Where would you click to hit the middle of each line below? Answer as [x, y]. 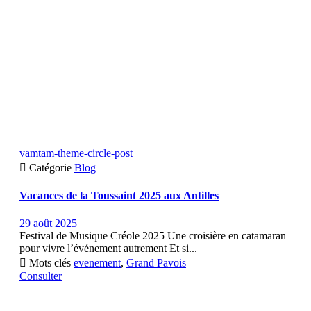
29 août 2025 [48, 223]
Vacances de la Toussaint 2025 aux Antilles [119, 196]
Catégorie [52, 168]
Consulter [41, 276]
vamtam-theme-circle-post [76, 153]
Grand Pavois [156, 262]
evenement [97, 262]
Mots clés [50, 262]
